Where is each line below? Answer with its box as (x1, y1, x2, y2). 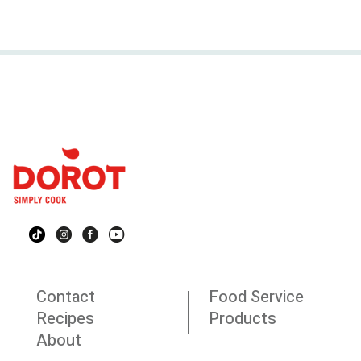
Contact (36, 284, 95, 309)
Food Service (209, 284, 304, 309)
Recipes (36, 306, 94, 330)
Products (209, 306, 276, 330)
